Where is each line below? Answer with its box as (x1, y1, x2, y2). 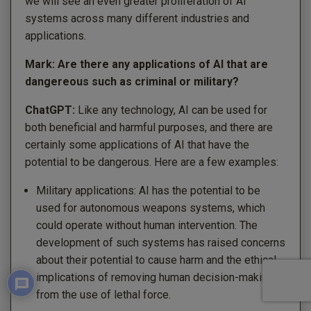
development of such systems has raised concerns (36, 235, 285, 249)
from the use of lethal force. (36, 287, 171, 301)
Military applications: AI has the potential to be (36, 183, 260, 197)
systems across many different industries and (25, 11, 249, 25)
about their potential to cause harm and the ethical (36, 253, 276, 267)
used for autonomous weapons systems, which (36, 201, 265, 215)
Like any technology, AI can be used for (75, 103, 267, 117)
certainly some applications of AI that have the (25, 137, 249, 151)
